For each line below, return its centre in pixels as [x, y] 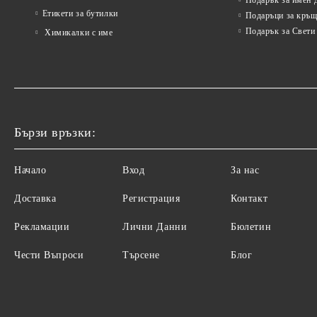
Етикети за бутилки [80, 13]
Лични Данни [155, 227]
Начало [30, 170]
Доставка [35, 198]
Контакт [249, 198]
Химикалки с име [77, 33]
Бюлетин [251, 227]
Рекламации [42, 227]
